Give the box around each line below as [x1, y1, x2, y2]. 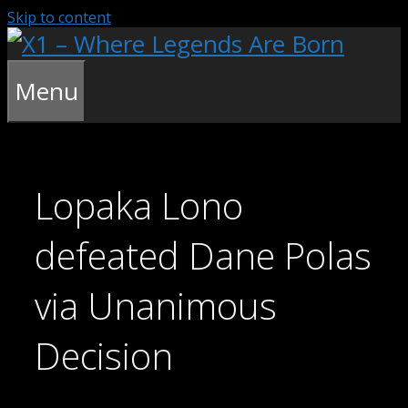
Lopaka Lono [35, 180, 243, 231]
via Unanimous [35, 280, 277, 331]
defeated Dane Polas [35, 230, 372, 281]
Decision [35, 331, 173, 382]
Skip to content [7, 7, 111, 27]
